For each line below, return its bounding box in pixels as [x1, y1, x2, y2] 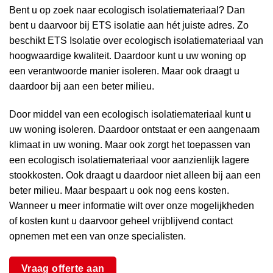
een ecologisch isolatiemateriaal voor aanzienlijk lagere [9, 154, 249, 165]
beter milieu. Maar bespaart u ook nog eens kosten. [9, 185, 229, 196]
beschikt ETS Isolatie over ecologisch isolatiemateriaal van [9, 35, 263, 46]
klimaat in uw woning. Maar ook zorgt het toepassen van [9, 139, 250, 150]
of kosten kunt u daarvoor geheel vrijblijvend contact [9, 215, 233, 226]
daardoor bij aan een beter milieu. [9, 81, 154, 91]
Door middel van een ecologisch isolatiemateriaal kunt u [9, 108, 251, 119]
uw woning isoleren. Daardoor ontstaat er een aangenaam [9, 124, 260, 135]
